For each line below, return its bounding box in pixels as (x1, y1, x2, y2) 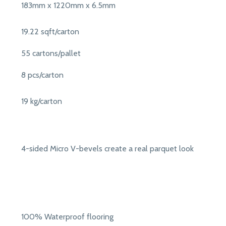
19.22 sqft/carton (21, 27, 79, 37)
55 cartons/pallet (21, 48, 81, 58)
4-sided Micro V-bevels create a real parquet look (21, 144, 194, 154)
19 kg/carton (21, 96, 62, 106)
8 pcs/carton (21, 70, 64, 80)
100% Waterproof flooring (21, 212, 114, 222)
